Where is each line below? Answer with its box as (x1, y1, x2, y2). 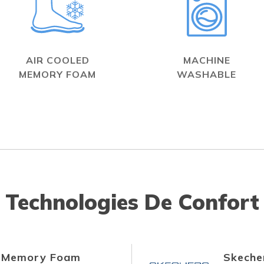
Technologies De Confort (5, 189, 259, 215)
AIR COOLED (25, 54, 90, 66)
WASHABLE (177, 68, 236, 80)
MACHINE (183, 54, 230, 66)
